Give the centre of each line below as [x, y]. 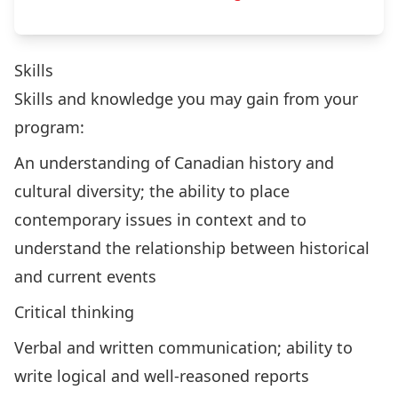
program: [49, 127]
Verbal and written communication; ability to [183, 347]
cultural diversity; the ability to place [152, 191]
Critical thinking [74, 312]
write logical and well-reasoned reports [162, 376]
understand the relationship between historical [192, 248]
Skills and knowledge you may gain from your [186, 99]
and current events [85, 276]
